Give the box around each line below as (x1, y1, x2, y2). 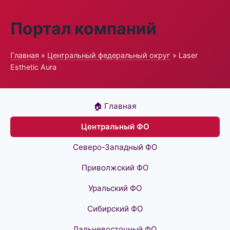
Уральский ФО (88, 183, 142, 193)
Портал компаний (10, 18, 157, 39)
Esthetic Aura (10, 63, 56, 71)
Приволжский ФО (81, 163, 149, 172)
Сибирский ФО (87, 204, 143, 214)
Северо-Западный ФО (72, 142, 158, 152)
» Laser (170, 51, 198, 60)
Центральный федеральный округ (47, 51, 170, 60)
